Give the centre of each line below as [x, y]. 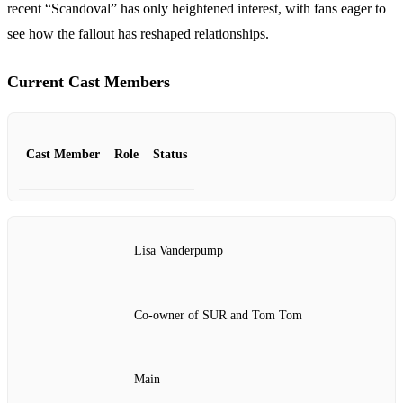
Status [170, 155]
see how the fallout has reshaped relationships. [138, 34]
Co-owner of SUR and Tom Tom [218, 315]
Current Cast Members [89, 82]
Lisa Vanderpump [179, 251]
